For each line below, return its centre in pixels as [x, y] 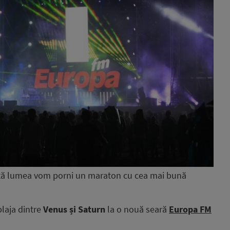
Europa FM [190, 209]
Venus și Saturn [74, 209]
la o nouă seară [137, 209]
